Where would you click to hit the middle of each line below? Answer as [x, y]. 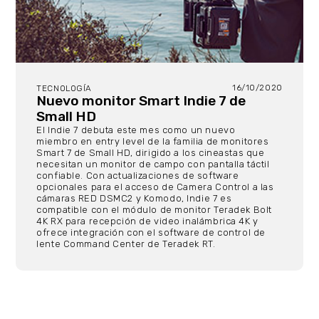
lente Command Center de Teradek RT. [126, 244]
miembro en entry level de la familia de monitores [153, 141]
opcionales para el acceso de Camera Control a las [155, 187]
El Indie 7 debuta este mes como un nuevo [136, 130]
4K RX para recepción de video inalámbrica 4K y [147, 221]
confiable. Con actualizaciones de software [138, 175]
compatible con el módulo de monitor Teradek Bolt [154, 209]
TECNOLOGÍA [64, 88]
